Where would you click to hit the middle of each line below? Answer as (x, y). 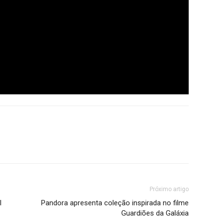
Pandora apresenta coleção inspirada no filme (115, 203)
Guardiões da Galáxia (155, 213)
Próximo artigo (169, 189)
